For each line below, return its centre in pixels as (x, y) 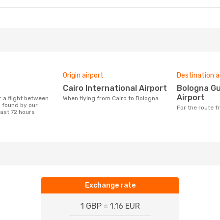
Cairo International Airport (118, 88)
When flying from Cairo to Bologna (113, 98)
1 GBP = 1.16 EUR (110, 206)
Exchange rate (110, 185)
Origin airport (83, 75)
